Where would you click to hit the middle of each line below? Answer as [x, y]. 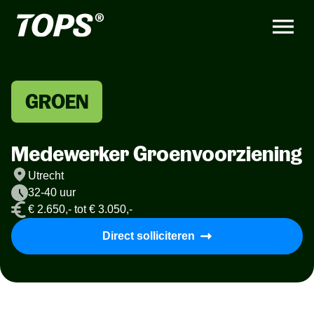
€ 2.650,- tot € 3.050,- [80, 209]
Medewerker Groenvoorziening [157, 153]
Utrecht [46, 176]
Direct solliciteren [149, 236]
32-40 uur [52, 192]
